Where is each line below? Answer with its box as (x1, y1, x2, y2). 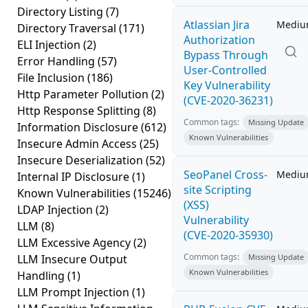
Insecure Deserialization (17, 153, 146, 168)
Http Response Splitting (17, 103, 143, 118)
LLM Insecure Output (17, 252, 127, 267)
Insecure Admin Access (17, 136, 140, 151)
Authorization (184, 32, 255, 47)
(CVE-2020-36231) (184, 93, 273, 108)
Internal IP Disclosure (17, 169, 132, 184)
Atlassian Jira (184, 17, 250, 32)
